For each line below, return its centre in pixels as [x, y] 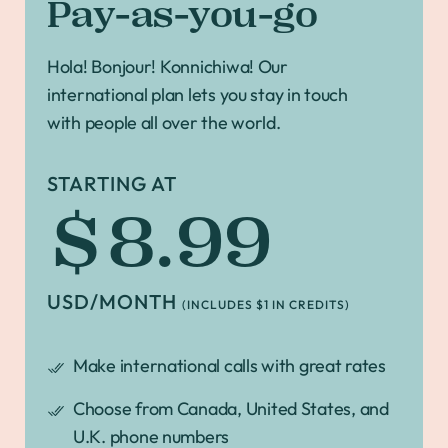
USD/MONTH [114, 301]
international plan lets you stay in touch [197, 94]
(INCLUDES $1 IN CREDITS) [266, 304]
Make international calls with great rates [229, 365]
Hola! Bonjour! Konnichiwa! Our [167, 66]
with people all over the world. [164, 122]
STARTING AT [112, 183]
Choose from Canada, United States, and [231, 408]
